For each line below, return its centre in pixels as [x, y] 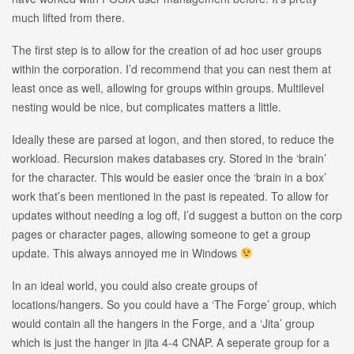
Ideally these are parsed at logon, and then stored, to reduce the [173, 139]
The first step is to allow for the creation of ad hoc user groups [167, 49]
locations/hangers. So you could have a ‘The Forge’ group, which [174, 304]
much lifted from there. [68, 17]
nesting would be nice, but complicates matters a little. [147, 106]
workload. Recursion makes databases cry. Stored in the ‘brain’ [169, 158]
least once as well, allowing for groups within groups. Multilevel [168, 87]
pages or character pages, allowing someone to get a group [161, 233]
